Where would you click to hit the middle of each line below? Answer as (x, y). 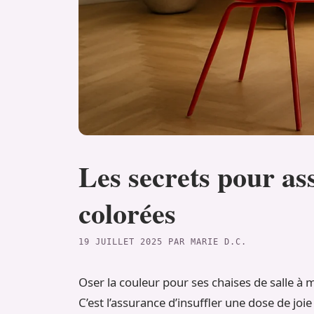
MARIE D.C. (218, 242)
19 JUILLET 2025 (121, 242)
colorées (127, 213)
